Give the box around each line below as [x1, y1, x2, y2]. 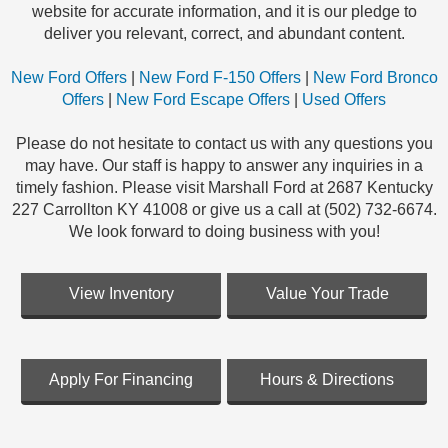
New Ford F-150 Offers [138, 69, 301, 87]
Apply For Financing [49, 371, 193, 389]
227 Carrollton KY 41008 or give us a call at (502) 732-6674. [11, 201, 437, 219]
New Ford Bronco [312, 69, 438, 87]
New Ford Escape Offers [116, 91, 290, 109]
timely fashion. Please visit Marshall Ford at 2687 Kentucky [15, 179, 433, 197]
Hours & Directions [260, 371, 394, 389]
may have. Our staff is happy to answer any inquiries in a [25, 157, 423, 175]
